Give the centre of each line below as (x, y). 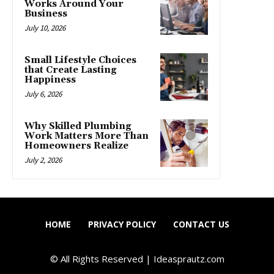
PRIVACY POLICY (122, 224)
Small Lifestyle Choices (80, 60)
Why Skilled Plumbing (78, 126)
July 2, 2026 (43, 160)
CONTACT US (201, 224)
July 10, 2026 (45, 28)
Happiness (50, 80)
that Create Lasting (71, 70)
